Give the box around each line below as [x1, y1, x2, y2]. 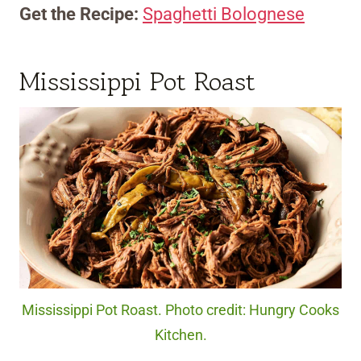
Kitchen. [154, 327, 207, 344]
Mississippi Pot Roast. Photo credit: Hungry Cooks [22, 302, 339, 319]
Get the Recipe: [19, 4, 143, 25]
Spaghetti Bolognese [143, 4, 305, 25]
